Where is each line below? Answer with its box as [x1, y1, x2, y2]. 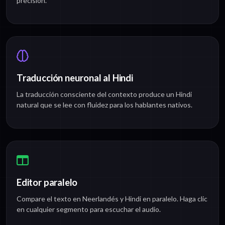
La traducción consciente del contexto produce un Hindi [17, 90, 192, 99]
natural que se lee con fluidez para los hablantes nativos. [17, 100, 192, 109]
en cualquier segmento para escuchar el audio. [17, 205, 161, 214]
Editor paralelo [17, 177, 78, 188]
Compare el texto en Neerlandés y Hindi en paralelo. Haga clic [17, 194, 207, 203]
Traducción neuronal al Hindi [17, 72, 133, 84]
